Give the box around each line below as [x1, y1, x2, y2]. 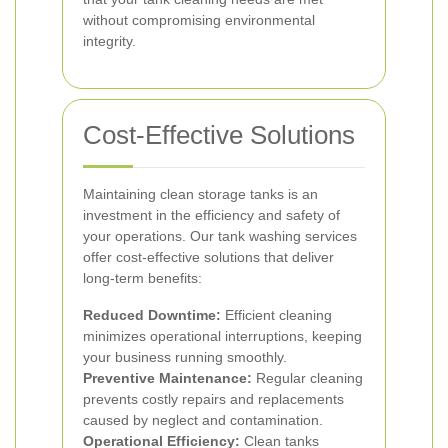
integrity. [83, 33, 136, 49]
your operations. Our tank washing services [83, 228, 357, 244]
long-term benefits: [83, 270, 202, 286]
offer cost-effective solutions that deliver [83, 249, 334, 265]
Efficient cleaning [221, 307, 332, 323]
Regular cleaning [252, 370, 363, 386]
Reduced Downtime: [83, 307, 221, 323]
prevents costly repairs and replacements [83, 391, 344, 407]
